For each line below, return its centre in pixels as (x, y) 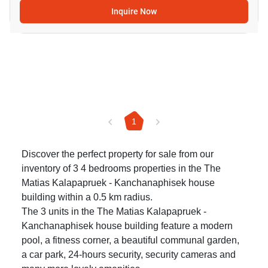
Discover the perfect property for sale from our (118, 154)
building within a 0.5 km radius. (87, 197)
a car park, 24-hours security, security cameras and (129, 255)
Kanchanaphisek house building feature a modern (127, 226)
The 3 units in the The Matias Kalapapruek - (114, 212)
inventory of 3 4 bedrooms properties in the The (121, 169)
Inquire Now (134, 11)
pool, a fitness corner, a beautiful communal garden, (130, 240)
